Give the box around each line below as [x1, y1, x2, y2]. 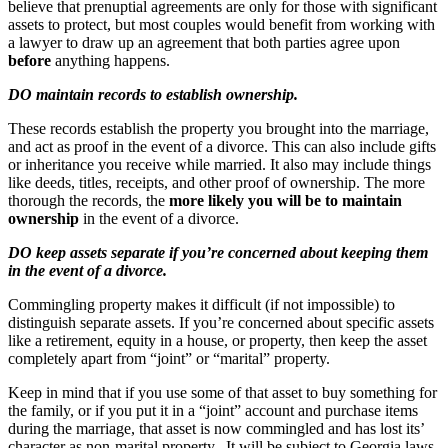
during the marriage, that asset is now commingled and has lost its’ [8, 420, 424, 438]
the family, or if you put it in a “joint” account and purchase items [8, 402, 418, 420]
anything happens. [51, 52, 170, 70]
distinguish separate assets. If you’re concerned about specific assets [8, 314, 434, 332]
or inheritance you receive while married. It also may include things [8, 156, 431, 174]
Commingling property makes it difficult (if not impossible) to [8, 296, 395, 314]
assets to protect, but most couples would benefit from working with [8, 16, 435, 34]
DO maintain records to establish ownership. [8, 86, 298, 104]
